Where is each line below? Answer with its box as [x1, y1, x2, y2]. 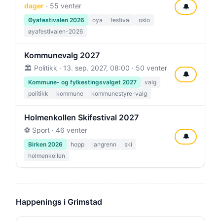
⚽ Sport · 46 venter [24, 126, 87, 134]
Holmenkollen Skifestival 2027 [24, 112, 139, 122]
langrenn [92, 141, 116, 148]
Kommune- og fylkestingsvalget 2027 [28, 78, 137, 86]
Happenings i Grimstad [16, 197, 102, 207]
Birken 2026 [28, 141, 63, 148]
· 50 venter [130, 64, 167, 72]
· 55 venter [44, 1, 81, 10]
